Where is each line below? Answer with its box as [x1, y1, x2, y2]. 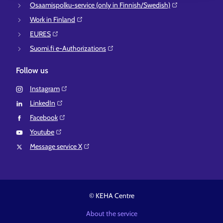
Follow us [16, 66, 48, 76]
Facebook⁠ [30, 113, 58, 122]
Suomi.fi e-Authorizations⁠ [30, 44, 106, 53]
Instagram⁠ [30, 84, 60, 94]
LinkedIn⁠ [30, 99, 55, 108]
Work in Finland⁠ [30, 15, 75, 24]
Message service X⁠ [30, 142, 82, 151]
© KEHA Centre [89, 191, 134, 201]
